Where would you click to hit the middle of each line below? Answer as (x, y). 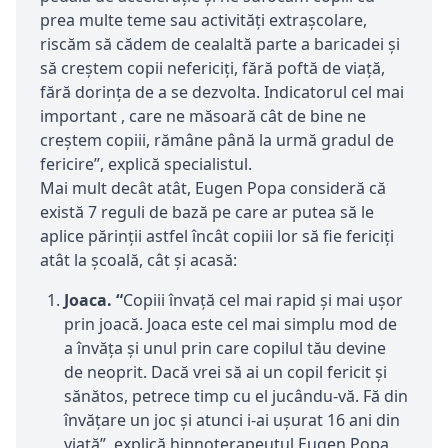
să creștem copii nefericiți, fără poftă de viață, (212, 67)
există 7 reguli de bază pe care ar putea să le (207, 211)
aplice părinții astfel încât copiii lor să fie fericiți (217, 235)
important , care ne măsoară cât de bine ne (203, 115)
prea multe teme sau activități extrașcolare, (203, 19)
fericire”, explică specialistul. (146, 163)
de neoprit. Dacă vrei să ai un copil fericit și (225, 371)
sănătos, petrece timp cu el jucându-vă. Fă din (236, 395)
